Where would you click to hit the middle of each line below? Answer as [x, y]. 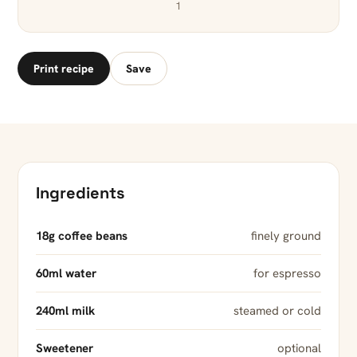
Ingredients [80, 193]
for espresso [287, 274]
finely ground [286, 236]
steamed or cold [277, 311]
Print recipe [64, 69]
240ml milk [65, 311]
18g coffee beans [82, 236]
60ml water [66, 274]
